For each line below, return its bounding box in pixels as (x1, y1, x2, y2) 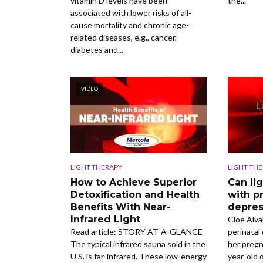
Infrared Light (70, 213, 140, 225)
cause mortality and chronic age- (70, 19, 189, 30)
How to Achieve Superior (70, 176, 197, 188)
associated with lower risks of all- (70, 7, 191, 18)
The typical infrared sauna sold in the (70, 238, 205, 249)
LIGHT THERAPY (70, 162, 122, 171)
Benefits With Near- (70, 201, 171, 213)
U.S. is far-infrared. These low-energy (70, 251, 207, 261)
